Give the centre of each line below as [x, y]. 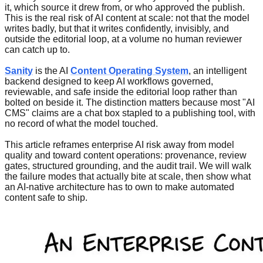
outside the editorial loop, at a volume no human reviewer [123, 39]
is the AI [52, 71]
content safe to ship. [46, 198]
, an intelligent [218, 71]
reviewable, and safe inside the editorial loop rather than [121, 92]
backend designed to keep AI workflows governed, [109, 82]
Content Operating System [129, 71]
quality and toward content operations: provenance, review [126, 156]
